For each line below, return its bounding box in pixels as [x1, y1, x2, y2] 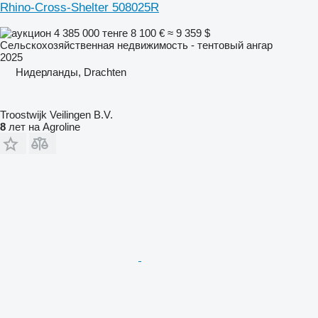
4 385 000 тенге [51, 26, 131, 39]
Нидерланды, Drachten [16, 65, 126, 78]
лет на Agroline [6, 120, 80, 133]
